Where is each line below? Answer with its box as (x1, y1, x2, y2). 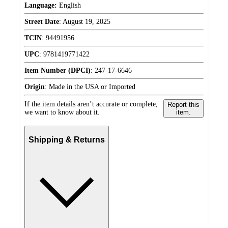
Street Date (24, 18, 59, 26)
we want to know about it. (24, 108, 100, 117)
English (57, 2, 81, 10)
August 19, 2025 (63, 18, 110, 26)
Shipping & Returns (28, 135, 105, 144)
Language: (24, 2, 57, 10)
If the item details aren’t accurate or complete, (24, 100, 158, 108)
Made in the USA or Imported (49, 83, 135, 91)
